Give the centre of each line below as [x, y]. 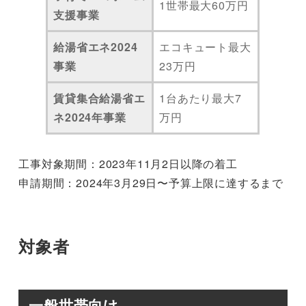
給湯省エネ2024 [96, 47]
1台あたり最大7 [200, 98]
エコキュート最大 [205, 47]
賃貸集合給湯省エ [99, 98]
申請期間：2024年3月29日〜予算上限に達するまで [151, 183]
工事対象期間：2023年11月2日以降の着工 [128, 164]
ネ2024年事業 [90, 117]
